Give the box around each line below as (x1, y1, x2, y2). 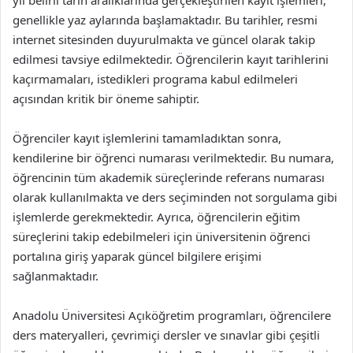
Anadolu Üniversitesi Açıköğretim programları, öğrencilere (13, 307, 331, 323)
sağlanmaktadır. (13, 268, 98, 284)
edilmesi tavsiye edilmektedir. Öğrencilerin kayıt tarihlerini (13, 51, 329, 67)
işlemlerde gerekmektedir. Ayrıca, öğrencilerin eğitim (13, 209, 300, 225)
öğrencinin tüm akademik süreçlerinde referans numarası (13, 169, 325, 185)
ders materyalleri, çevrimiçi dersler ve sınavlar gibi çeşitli (13, 327, 320, 343)
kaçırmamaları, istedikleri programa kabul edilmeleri (13, 71, 298, 87)
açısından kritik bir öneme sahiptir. (13, 91, 199, 106)
